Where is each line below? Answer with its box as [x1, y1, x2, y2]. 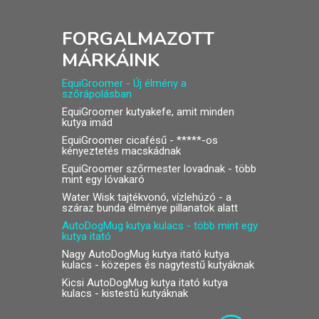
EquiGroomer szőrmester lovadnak [61, 162, 225, 175]
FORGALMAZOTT [61, 26, 214, 51]
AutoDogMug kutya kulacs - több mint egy [61, 219, 258, 232]
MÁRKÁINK [61, 48, 159, 73]
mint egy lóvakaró [61, 173, 145, 186]
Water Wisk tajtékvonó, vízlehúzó [61, 191, 216, 204]
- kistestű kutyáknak [91, 287, 188, 300]
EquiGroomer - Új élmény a [61, 77, 187, 90]
